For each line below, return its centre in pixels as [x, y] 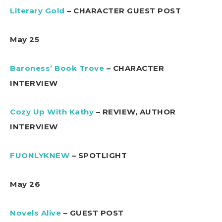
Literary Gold [37, 10]
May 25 [25, 39]
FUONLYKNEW [40, 155]
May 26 [25, 184]
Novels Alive [35, 213]
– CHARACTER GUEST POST [123, 10]
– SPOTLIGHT [98, 155]
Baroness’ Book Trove [57, 68]
